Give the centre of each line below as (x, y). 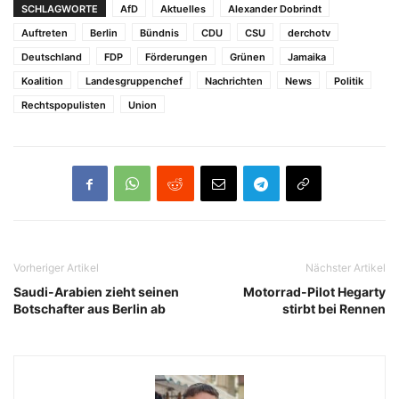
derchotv (309, 33)
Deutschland (52, 57)
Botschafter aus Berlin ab (90, 309)
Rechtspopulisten (64, 106)
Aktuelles (183, 9)
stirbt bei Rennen (334, 309)
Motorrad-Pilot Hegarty (314, 292)
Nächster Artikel (346, 268)
